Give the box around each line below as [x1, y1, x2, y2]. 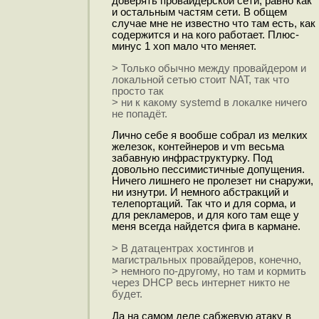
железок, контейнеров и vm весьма [111, 141, 284, 153]
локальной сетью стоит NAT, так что [111, 73, 289, 85]
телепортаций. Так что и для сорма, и [111, 198, 296, 210]
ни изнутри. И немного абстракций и [111, 187, 288, 199]
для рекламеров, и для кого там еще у [111, 209, 299, 221]
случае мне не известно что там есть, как [111, 18, 315, 30]
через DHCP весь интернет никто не [111, 277, 290, 289]
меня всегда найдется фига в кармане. [111, 221, 300, 233]
